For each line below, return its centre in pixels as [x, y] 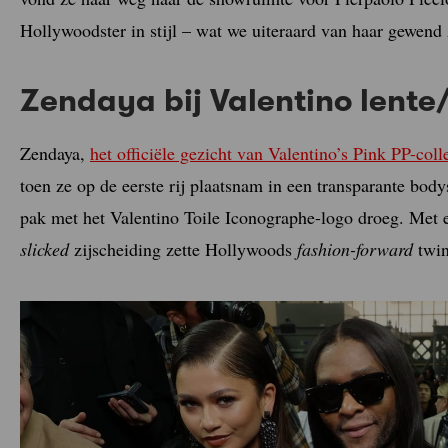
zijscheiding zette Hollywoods [183, 248]
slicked [44, 248]
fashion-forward [355, 248]
